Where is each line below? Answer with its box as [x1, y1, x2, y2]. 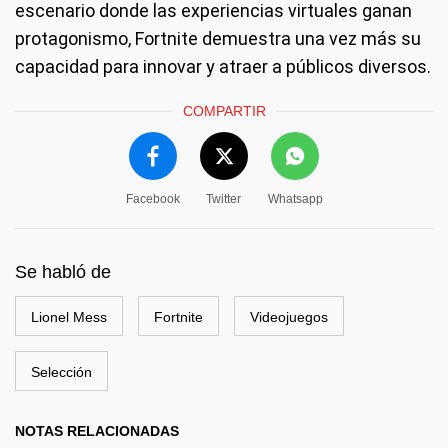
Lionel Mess [31, 309, 107, 326]
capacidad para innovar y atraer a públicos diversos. [15, 56, 431, 78]
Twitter [206, 192, 241, 207]
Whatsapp [267, 192, 323, 207]
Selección [31, 364, 92, 381]
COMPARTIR [182, 103, 266, 120]
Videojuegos [250, 309, 328, 326]
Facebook [125, 192, 180, 207]
